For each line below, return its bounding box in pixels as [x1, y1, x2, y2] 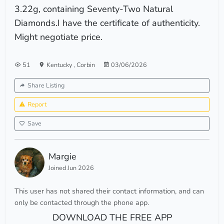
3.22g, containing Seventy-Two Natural [14, 3, 173, 15]
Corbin [76, 60, 95, 69]
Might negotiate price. [14, 31, 102, 43]
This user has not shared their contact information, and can [14, 186, 204, 196]
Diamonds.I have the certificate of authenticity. [14, 17, 200, 29]
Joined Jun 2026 [48, 163, 94, 172]
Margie [48, 150, 76, 163]
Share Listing [27, 81, 64, 90]
